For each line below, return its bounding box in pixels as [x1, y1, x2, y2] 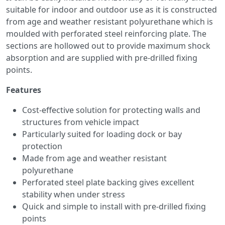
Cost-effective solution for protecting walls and [22, 104, 200, 116]
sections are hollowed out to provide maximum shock [6, 40, 210, 51]
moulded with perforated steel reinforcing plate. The [6, 28, 206, 39]
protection [22, 141, 62, 152]
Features [6, 84, 41, 95]
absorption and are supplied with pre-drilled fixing [6, 52, 197, 63]
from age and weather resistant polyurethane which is [6, 16, 213, 27]
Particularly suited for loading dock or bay [22, 129, 182, 140]
